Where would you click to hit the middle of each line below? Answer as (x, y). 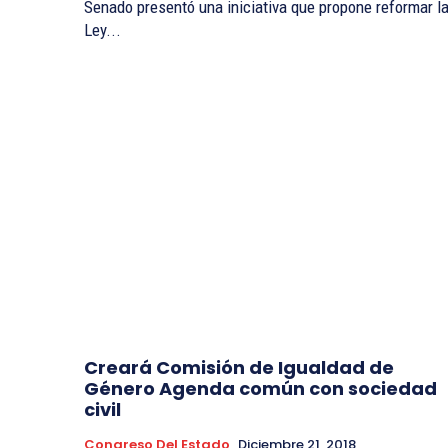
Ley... (102, 29)
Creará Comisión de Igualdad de (239, 368)
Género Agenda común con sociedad (260, 389)
